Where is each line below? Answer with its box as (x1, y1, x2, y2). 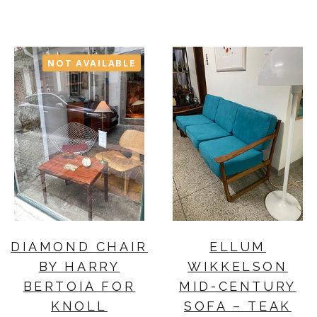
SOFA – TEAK (184, 298, 292, 313)
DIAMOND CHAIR (11, 238, 148, 254)
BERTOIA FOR (23, 278, 136, 294)
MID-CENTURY (179, 278, 296, 294)
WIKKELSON (188, 258, 288, 274)
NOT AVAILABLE (47, 56, 136, 69)
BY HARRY (38, 258, 120, 274)
